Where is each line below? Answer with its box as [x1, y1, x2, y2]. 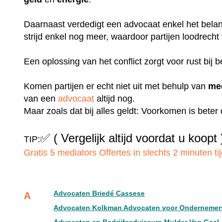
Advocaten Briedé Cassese [54, 189, 145, 197]
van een [24, 93, 58, 104]
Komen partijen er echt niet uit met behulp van [24, 81, 209, 91]
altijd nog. [94, 93, 135, 104]
